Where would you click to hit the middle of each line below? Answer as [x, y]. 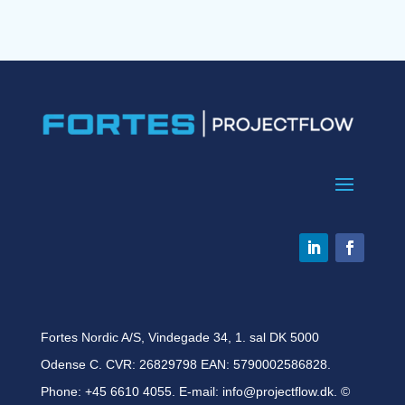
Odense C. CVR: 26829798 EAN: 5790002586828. [185, 364]
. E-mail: [197, 391]
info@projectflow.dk [278, 391]
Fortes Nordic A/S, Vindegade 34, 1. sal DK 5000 [179, 337]
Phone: [62, 391]
